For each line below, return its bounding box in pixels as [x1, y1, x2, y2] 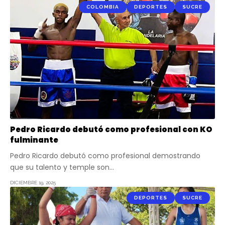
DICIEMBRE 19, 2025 [10, 180, 56, 186]
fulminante [10, 135, 58, 146]
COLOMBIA [86, 4, 119, 10]
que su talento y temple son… [10, 162, 114, 173]
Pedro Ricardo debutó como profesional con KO [10, 124, 212, 135]
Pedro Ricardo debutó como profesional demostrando [10, 151, 200, 161]
